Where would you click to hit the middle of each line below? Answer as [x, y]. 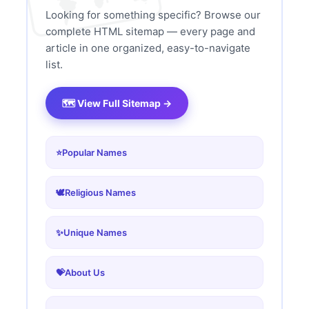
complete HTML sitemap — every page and [150, 32]
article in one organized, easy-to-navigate [148, 48]
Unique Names [95, 233]
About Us [85, 273]
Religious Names [100, 193]
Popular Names [94, 153]
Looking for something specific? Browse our [153, 15]
